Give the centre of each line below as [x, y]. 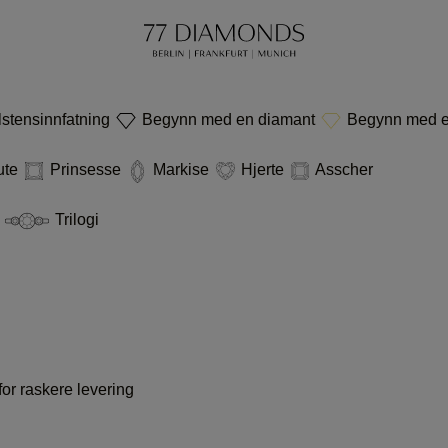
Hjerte [262, 170]
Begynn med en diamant [228, 120]
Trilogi [75, 219]
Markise [181, 170]
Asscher [342, 170]
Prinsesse [85, 170]
